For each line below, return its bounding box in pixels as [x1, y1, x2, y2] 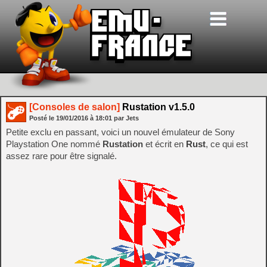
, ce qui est [206, 139, 248, 149]
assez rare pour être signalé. [6, 151, 117, 161]
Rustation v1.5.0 [120, 102, 195, 112]
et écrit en [143, 139, 186, 149]
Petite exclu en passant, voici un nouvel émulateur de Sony [6, 127, 235, 137]
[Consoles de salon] [29, 102, 120, 112]
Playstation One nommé [6, 139, 103, 149]
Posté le [29, 114, 56, 122]
